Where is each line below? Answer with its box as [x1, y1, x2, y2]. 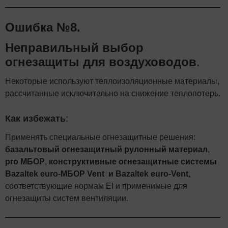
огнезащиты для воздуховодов [5, 54, 196, 69]
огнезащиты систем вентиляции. [5, 193, 128, 203]
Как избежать [5, 113, 66, 124]
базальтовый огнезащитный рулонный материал [5, 145, 208, 154]
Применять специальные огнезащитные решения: [5, 132, 195, 141]
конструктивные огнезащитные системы [49, 157, 217, 166]
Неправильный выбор [5, 40, 144, 54]
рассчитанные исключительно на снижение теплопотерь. [5, 89, 220, 98]
